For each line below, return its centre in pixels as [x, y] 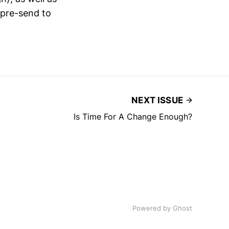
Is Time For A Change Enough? [133, 116]
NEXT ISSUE [157, 100]
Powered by [153, 208]
